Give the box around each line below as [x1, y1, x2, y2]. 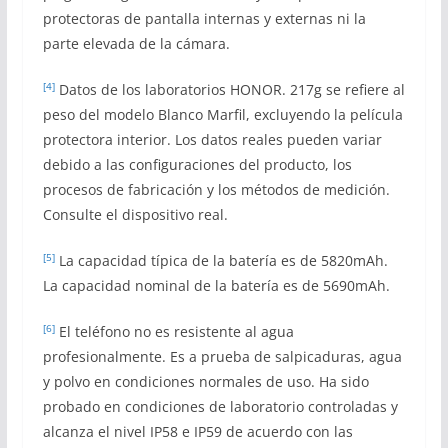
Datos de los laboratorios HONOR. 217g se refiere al [54, 79, 405, 99]
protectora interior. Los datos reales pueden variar [42, 129, 382, 149]
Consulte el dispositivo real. [42, 204, 228, 224]
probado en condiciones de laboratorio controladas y [42, 396, 398, 416]
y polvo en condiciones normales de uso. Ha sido [42, 371, 369, 391]
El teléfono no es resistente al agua [54, 321, 294, 341]
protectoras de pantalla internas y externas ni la [42, 8, 366, 28]
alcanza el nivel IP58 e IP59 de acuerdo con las [42, 421, 353, 441]
